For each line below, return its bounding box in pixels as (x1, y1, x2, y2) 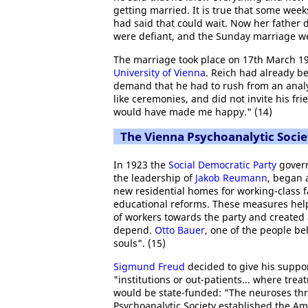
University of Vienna (113, 66, 206, 79)
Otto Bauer (155, 223, 205, 236)
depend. (113, 223, 155, 236)
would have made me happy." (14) (113, 105, 272, 118)
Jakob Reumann (195, 171, 267, 184)
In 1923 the (113, 158, 168, 171)
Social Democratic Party (168, 158, 276, 171)
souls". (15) (113, 236, 166, 250)
